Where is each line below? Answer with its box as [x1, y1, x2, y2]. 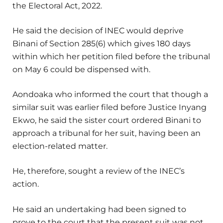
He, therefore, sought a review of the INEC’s [12, 166, 185, 176]
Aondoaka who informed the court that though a [12, 90, 208, 100]
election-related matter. [12, 141, 108, 151]
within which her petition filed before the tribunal [12, 52, 210, 62]
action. [12, 179, 39, 189]
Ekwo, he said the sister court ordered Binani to [12, 115, 201, 125]
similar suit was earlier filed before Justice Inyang [12, 103, 207, 112]
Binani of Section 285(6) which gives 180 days [12, 39, 191, 49]
